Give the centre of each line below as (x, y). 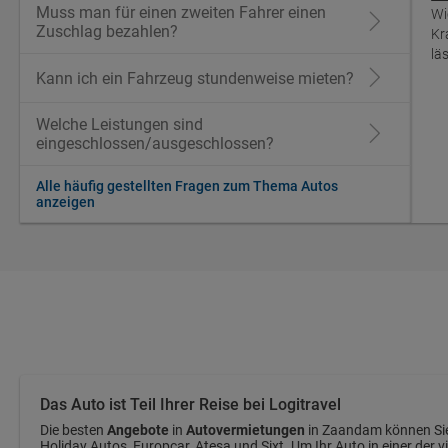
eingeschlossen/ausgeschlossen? (155, 143)
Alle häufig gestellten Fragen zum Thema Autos (187, 186)
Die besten (73, 430)
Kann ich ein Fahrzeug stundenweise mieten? (195, 78)
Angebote (138, 430)
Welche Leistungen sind (119, 124)
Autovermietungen (245, 430)
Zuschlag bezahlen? (107, 31)
